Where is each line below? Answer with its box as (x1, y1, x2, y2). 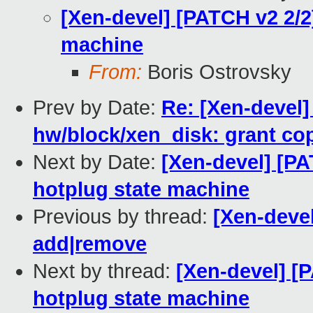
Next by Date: (33, 151, 161, 174)
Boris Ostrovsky (142, 61, 291, 84)
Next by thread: (33, 260, 176, 283)
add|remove (33, 233, 147, 256)
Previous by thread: (33, 205, 213, 228)
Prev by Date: (33, 96, 161, 119)
